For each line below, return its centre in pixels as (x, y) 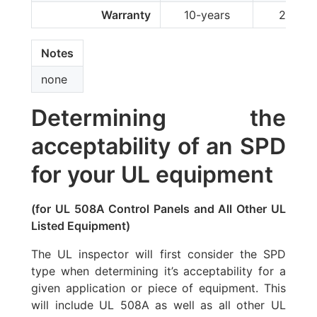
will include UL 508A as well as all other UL (158, 305)
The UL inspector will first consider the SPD (158, 254)
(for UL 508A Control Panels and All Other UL (158, 209)
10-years (207, 15)
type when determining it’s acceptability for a (158, 271)
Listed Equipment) (81, 226)
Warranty (126, 15)
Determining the (158, 118)
